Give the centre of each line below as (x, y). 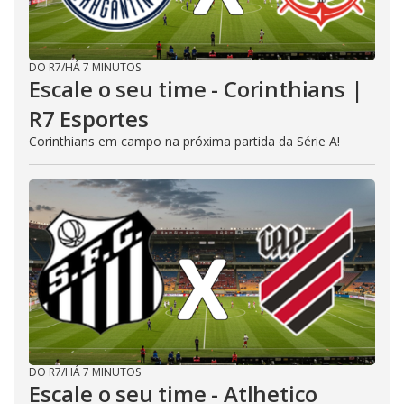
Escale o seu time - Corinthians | (196, 88)
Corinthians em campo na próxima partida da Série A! (184, 141)
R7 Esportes (89, 118)
